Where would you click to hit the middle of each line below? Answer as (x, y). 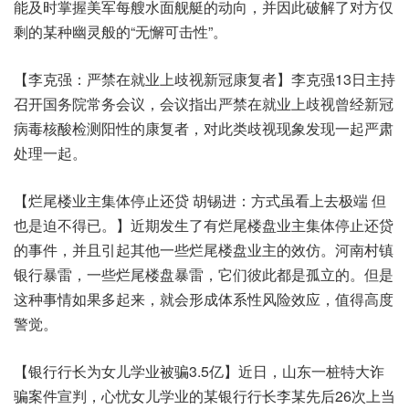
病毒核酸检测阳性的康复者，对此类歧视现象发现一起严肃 (204, 128)
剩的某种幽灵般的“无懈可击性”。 (121, 31)
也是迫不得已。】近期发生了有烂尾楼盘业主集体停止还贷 (204, 225)
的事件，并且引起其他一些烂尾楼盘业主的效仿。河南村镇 (204, 249)
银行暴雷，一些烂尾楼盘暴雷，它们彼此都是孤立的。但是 (204, 274)
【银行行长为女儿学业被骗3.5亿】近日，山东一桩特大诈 (199, 371)
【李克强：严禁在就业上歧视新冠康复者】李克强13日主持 (204, 79)
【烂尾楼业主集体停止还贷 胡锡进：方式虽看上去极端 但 (200, 200)
